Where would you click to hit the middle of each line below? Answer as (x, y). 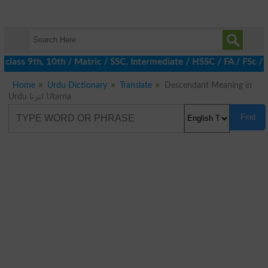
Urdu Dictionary (77, 85)
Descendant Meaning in (208, 85)
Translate (136, 85)
